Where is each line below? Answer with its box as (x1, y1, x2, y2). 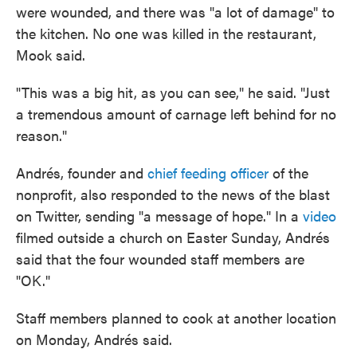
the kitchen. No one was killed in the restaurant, (16, 23, 316, 43)
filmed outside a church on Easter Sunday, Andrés (16, 227, 330, 247)
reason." (16, 125, 67, 145)
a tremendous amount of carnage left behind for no (16, 104, 336, 124)
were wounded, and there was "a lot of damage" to (16, 2, 335, 22)
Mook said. (16, 45, 85, 65)
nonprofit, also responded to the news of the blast (16, 184, 330, 204)
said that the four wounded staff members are (16, 249, 304, 269)
